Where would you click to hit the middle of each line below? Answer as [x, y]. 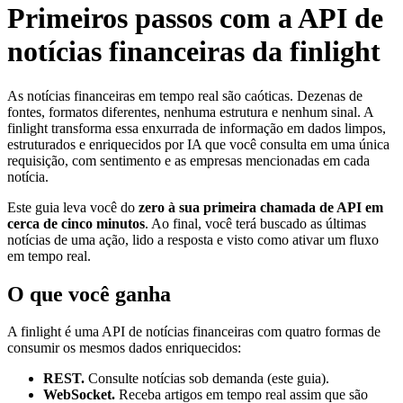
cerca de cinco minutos [76, 223]
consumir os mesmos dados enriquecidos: [124, 348]
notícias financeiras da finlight [194, 52]
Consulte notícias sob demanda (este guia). [207, 379]
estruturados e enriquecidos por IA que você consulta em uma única [198, 144]
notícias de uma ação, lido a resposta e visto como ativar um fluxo [193, 239]
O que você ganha [89, 294]
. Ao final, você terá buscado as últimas [255, 223]
